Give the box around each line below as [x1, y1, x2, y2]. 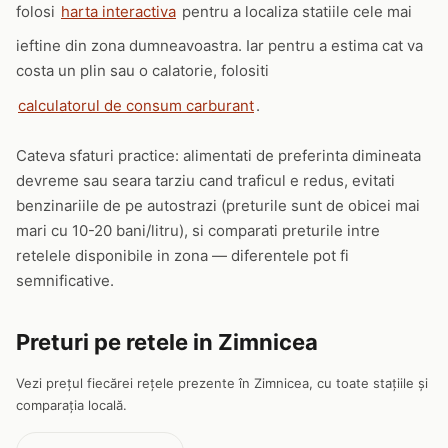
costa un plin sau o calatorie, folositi [16, 61, 269, 80]
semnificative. [16, 271, 114, 290]
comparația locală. [16, 397, 127, 413]
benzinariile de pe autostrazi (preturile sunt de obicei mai [16, 196, 420, 215]
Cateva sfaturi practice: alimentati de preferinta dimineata [16, 146, 421, 165]
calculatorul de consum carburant [18, 95, 254, 115]
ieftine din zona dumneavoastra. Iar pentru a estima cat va [16, 36, 423, 55]
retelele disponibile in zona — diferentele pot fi [16, 246, 349, 265]
